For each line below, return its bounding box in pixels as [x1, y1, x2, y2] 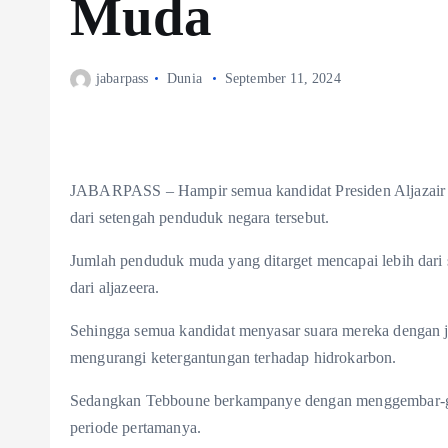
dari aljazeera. [70, 279, 160, 297]
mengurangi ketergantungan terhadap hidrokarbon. [70, 349, 397, 367]
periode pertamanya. [70, 419, 202, 437]
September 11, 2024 [224, 70, 341, 86]
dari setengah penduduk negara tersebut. [70, 209, 330, 227]
